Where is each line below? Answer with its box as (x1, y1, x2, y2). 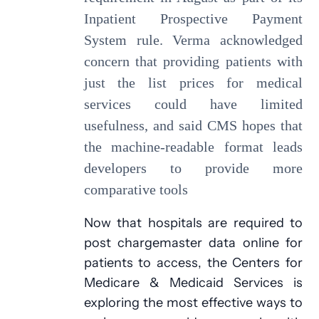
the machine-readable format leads (83, 139, 303, 155)
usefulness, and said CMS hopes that (83, 117, 303, 134)
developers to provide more (83, 160, 303, 177)
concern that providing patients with (83, 53, 303, 70)
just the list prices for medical (83, 75, 303, 91)
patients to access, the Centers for (83, 254, 303, 271)
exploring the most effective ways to (83, 294, 303, 311)
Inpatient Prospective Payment (83, 11, 303, 27)
